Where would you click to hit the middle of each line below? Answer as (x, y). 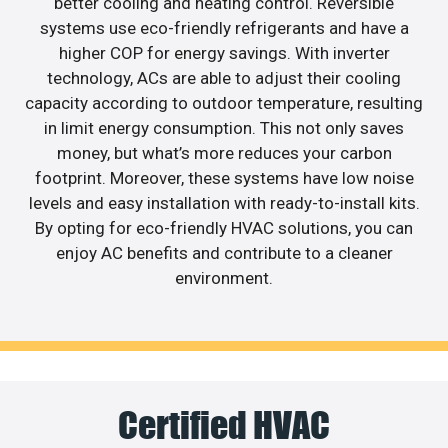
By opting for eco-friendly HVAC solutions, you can (224, 227)
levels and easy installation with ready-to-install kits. (224, 202)
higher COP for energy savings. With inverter (224, 52)
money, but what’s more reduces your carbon (224, 152)
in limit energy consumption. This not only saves (224, 127)
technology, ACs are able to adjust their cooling (224, 77)
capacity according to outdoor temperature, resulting (224, 102)
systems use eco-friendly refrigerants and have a (224, 27)
